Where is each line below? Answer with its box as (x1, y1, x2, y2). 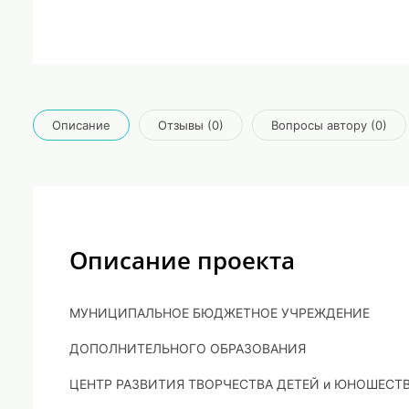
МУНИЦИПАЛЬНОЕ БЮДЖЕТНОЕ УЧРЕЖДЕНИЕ (69, 305, 370, 320)
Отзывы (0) (158, 117, 224, 132)
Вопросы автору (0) (271, 117, 387, 132)
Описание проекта (69, 244, 295, 277)
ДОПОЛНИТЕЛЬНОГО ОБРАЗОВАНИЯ (69, 341, 306, 356)
